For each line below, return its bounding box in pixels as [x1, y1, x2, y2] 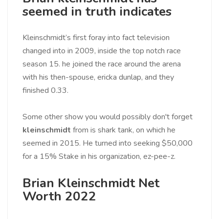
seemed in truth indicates [22, 3, 172, 21]
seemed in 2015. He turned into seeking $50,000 [22, 138, 193, 149]
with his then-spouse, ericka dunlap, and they [22, 72, 174, 83]
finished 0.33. [22, 85, 68, 96]
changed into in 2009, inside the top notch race [22, 45, 181, 57]
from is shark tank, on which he [73, 125, 175, 136]
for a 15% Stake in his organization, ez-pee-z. [22, 151, 175, 162]
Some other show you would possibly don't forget [22, 111, 193, 123]
